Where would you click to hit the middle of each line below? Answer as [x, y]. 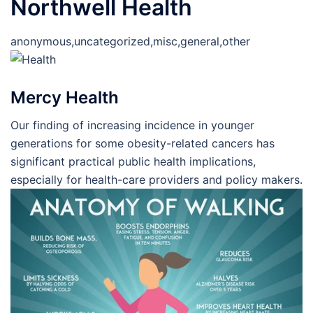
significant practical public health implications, [133, 162]
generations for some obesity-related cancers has [143, 144]
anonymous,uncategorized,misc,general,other [130, 41]
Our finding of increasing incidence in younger [132, 125]
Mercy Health [65, 98]
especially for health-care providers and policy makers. [156, 180]
